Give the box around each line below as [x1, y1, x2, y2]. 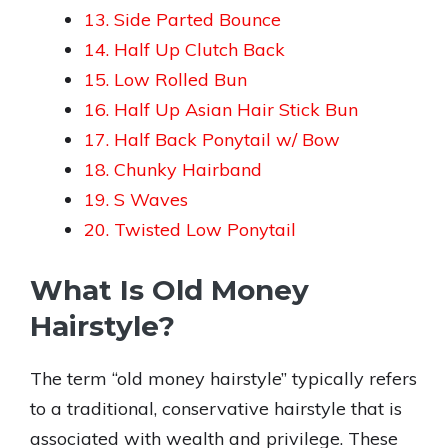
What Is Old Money [30, 273, 309, 307]
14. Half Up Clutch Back [84, 38, 285, 61]
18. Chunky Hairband [84, 158, 262, 181]
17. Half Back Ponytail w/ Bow [84, 128, 340, 151]
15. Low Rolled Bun [84, 68, 247, 91]
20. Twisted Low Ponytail [84, 218, 296, 241]
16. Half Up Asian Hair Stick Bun [84, 98, 358, 121]
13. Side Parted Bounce [84, 8, 281, 31]
